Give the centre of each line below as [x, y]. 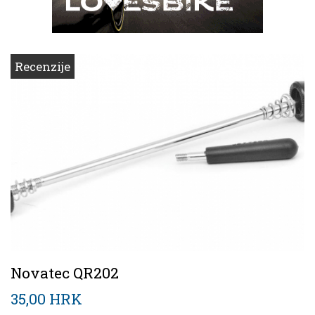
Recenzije [43, 66]
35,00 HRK [46, 298]
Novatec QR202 [65, 272]
